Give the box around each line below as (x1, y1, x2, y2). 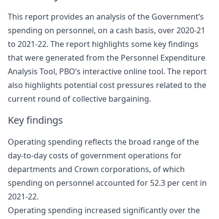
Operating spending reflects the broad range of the (8, 136, 199, 147)
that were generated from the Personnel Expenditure (8, 52, 205, 63)
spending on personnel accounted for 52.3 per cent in (8, 177, 207, 188)
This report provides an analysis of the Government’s (8, 11, 204, 22)
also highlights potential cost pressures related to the (8, 79, 206, 90)
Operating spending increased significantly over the (8, 204, 200, 216)
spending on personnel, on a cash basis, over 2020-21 (8, 24, 205, 36)
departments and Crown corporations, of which (8, 163, 185, 175)
